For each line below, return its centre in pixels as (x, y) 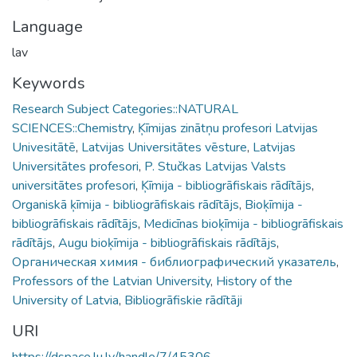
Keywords (49, 83)
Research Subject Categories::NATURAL (125, 109)
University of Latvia (65, 300)
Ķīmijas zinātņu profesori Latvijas (228, 128)
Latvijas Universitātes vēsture (164, 147)
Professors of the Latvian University (111, 281)
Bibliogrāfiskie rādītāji (183, 300)
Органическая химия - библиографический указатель (174, 262)
